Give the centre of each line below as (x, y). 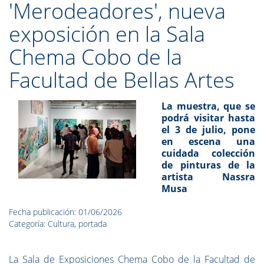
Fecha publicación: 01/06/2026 (65, 212)
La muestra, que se (208, 106)
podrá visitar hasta (208, 118)
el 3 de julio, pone (208, 130)
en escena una (208, 141)
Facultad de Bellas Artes (122, 80)
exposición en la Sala (107, 34)
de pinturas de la (208, 165)
